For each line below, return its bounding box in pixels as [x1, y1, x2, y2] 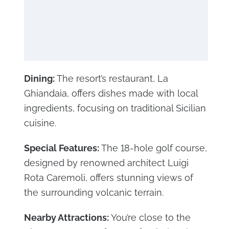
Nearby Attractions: [24, 212, 109, 223]
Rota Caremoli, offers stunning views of [24, 172, 193, 183]
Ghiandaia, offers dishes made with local [24, 87, 198, 99]
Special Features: [24, 142, 99, 153]
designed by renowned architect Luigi [24, 157, 189, 168]
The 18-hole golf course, [99, 142, 207, 153]
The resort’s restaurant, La [54, 73, 168, 84]
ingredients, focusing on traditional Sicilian [24, 102, 206, 113]
